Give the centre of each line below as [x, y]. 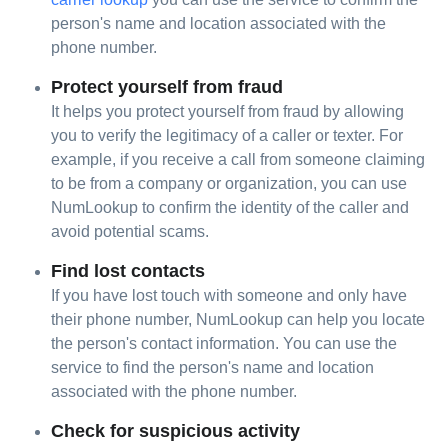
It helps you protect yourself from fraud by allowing [228, 111]
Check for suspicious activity [176, 431]
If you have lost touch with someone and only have [229, 295]
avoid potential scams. [130, 231]
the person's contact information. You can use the [224, 343]
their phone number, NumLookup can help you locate [238, 319]
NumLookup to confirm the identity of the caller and [230, 207]
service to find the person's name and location [213, 367]
